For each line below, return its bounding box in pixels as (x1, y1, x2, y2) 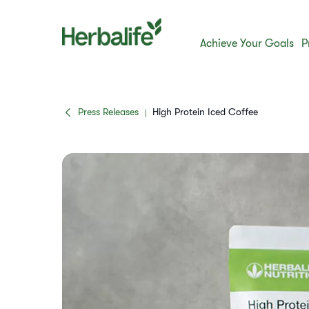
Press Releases (77, 106, 139, 117)
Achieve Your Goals (200, 37, 295, 50)
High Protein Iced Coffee (152, 106, 258, 117)
